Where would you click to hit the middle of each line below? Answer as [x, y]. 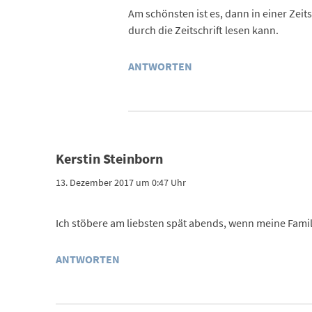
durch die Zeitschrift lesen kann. [203, 30]
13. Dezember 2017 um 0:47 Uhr [120, 182]
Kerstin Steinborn [109, 158]
